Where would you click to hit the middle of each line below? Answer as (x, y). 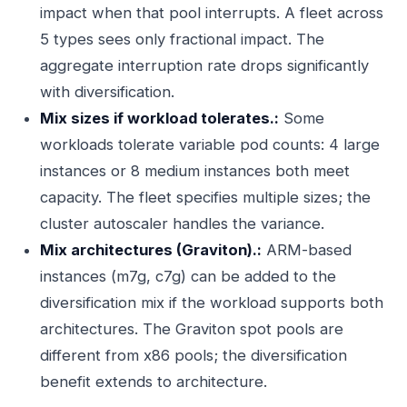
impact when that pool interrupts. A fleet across (212, 13)
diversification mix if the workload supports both (212, 303)
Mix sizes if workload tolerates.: (159, 118)
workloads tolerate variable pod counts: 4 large (210, 144)
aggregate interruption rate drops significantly (204, 65)
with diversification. (107, 92)
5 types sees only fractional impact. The (182, 39)
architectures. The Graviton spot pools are (192, 329)
